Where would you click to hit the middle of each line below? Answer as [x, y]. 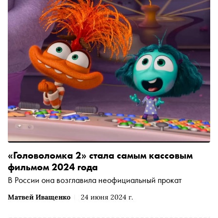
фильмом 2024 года [53, 167]
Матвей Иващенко [39, 197]
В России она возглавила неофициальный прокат [95, 180]
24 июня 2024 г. [107, 197]
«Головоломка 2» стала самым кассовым [100, 155]
